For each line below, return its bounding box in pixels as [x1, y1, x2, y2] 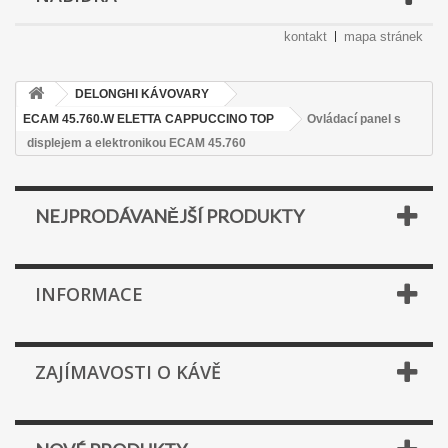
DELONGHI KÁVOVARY [75, 87, 209, 101]
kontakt [284, 29, 327, 44]
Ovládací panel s [307, 112, 401, 126]
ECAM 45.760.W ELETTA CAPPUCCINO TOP [23, 112, 274, 126]
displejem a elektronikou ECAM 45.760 [27, 136, 246, 150]
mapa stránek [344, 29, 423, 44]
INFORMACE [35, 282, 143, 306]
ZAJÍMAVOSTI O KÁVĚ [35, 360, 221, 384]
